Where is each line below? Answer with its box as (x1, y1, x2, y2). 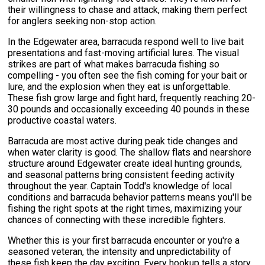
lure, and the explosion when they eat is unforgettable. (8, 81, 231, 93)
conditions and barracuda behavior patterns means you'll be (8, 192, 253, 203)
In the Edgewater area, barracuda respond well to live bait (8, 36, 244, 48)
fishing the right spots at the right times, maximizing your (8, 203, 243, 215)
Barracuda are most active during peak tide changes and (8, 135, 238, 147)
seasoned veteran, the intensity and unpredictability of (8, 246, 232, 258)
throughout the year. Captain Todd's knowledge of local (8, 180, 232, 192)
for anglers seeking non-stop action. (8, 15, 157, 27)
